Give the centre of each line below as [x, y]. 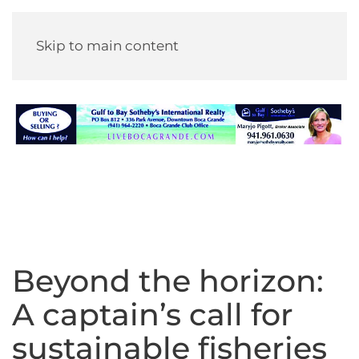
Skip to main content [107, 46]
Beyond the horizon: [168, 281]
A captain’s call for [153, 315]
